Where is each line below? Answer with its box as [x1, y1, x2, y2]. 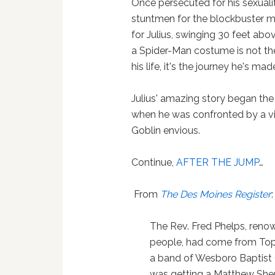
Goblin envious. [131, 125, 201, 136]
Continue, [131, 157, 177, 168]
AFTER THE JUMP [176, 157, 260, 168]
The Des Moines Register [160, 188, 272, 200]
